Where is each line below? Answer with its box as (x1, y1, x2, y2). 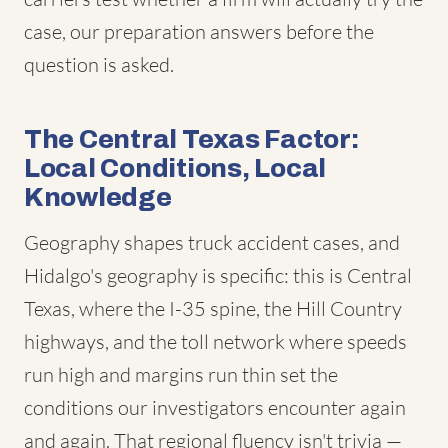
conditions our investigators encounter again (24, 395, 406, 420)
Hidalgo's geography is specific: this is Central (24, 263, 412, 288)
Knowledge (24, 183, 172, 211)
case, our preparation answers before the (24, 19, 374, 44)
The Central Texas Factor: (24, 125, 359, 153)
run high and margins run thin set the (24, 362, 338, 387)
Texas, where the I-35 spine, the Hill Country (24, 296, 402, 321)
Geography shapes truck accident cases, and (24, 230, 400, 255)
